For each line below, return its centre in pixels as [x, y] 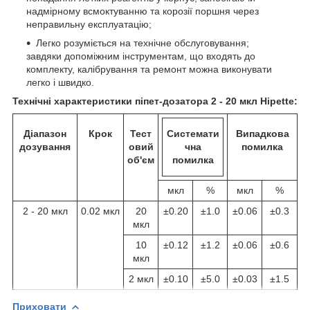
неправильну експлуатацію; [89, 24]
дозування [45, 146]
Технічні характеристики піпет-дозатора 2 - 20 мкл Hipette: [155, 101]
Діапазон [45, 133]
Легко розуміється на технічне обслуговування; [143, 43]
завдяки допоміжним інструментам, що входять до [141, 56]
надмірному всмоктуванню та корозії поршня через [143, 11]
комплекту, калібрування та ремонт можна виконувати [149, 69]
